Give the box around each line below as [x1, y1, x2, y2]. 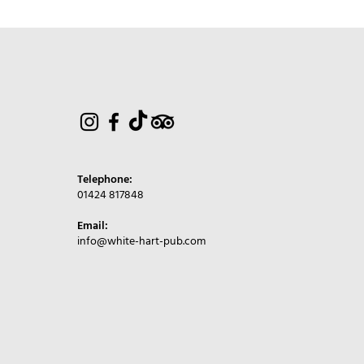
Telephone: [77, 171, 133, 189]
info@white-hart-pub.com [77, 232, 206, 251]
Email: [77, 217, 109, 236]
